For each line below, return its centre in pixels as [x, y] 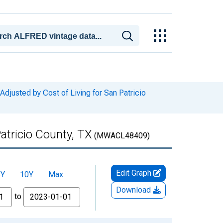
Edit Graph [134, 173]
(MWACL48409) [121, 136]
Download [134, 190]
